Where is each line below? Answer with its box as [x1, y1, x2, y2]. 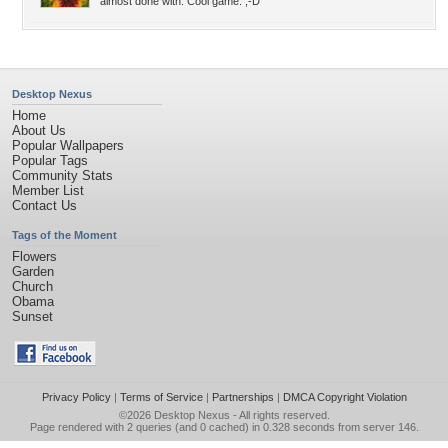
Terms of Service [119, 391, 203, 403]
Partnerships [211, 391, 274, 403]
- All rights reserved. [229, 409, 330, 421]
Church [12, 279, 53, 294]
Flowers [12, 249, 57, 264]
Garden [12, 264, 54, 279]
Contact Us [12, 198, 77, 213]
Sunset [12, 309, 53, 324]
